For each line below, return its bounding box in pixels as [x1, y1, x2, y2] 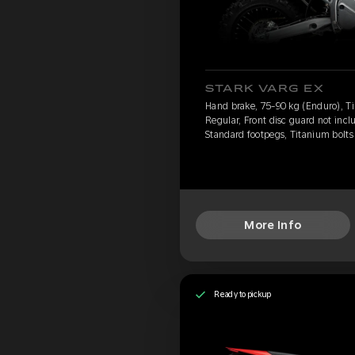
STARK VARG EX [205, 84, 325, 94]
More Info [244, 219, 302, 232]
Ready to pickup [213, 289, 272, 300]
